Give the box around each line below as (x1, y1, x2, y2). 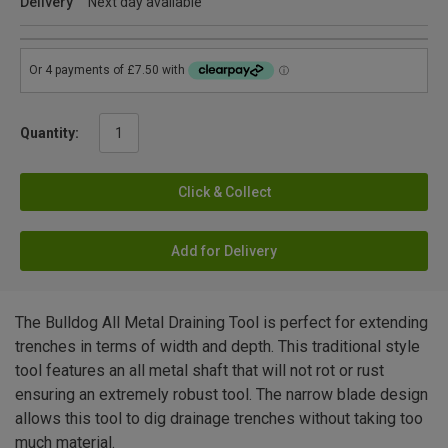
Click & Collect (177, 183, 271, 200)
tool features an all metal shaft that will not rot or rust (15, 360, 384, 380)
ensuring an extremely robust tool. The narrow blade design (15, 384, 428, 404)
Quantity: (20, 124, 79, 141)
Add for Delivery (171, 242, 277, 259)
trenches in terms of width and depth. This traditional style (15, 336, 420, 356)
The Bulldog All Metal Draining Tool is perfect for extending (15, 312, 428, 332)
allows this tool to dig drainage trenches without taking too (15, 408, 423, 428)
